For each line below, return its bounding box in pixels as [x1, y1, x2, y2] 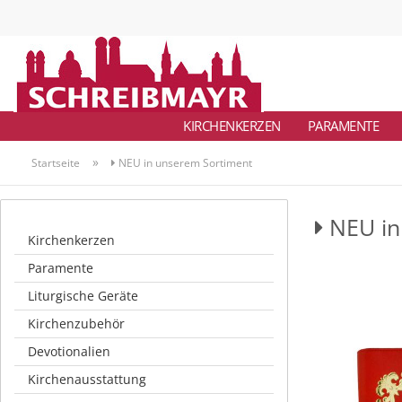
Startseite [31, 155, 80, 170]
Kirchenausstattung [28, 371, 146, 388]
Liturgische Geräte [28, 287, 138, 304]
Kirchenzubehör [28, 315, 125, 332]
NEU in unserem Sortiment [116, 155, 252, 170]
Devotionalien [28, 343, 110, 360]
